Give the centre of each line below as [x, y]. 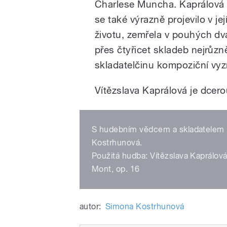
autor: [90, 206]
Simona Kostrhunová [145, 206]
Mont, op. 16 [116, 169]
